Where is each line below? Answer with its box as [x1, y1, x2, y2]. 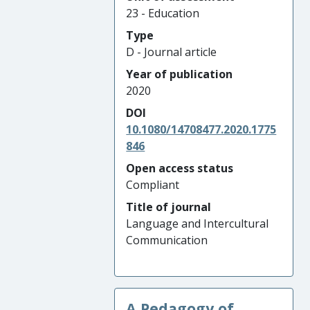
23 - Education [126, 6, 200, 21]
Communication [126, 232, 208, 248]
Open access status [126, 161, 234, 176]
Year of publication [126, 66, 233, 82]
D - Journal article [126, 44, 217, 60]
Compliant [126, 177, 180, 192]
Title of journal [126, 199, 212, 215]
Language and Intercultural [126, 216, 269, 231]
